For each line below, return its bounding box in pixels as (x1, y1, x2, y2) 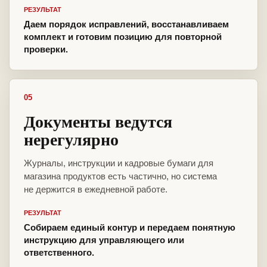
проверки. (24, 44, 68, 55)
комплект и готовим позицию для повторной (24, 32, 222, 42)
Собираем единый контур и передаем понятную (24, 222, 235, 233)
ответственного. (24, 247, 94, 258)
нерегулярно (24, 127, 119, 152)
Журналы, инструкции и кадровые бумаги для (24, 158, 213, 169)
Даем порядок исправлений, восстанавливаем (24, 19, 229, 30)
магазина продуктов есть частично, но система (24, 171, 217, 182)
